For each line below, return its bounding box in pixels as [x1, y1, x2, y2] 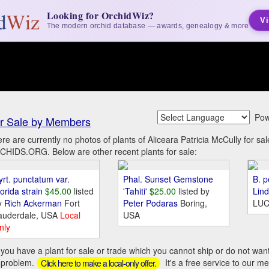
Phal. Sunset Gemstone [122, 173, 213, 186]
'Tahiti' [122, 185, 147, 198]
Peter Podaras [122, 197, 180, 210]
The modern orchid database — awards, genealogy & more [46, 22, 249, 30]
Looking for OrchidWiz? [46, 8, 154, 22]
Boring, [180, 197, 207, 210]
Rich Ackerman [4, 197, 64, 210]
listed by [178, 185, 210, 198]
